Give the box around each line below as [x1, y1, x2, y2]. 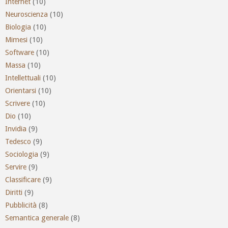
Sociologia [5, 150, 38, 158]
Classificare [5, 175, 41, 184]
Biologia [5, 22, 31, 31]
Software [5, 48, 34, 56]
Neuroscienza [5, 10, 48, 18]
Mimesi [5, 35, 27, 44]
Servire [5, 162, 26, 171]
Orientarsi [5, 86, 36, 95]
